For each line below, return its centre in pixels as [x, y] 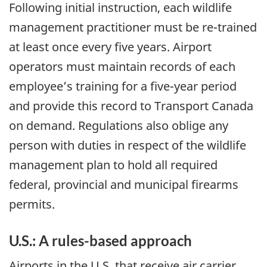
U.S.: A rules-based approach [100, 241]
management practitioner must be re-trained [133, 27]
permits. [32, 204]
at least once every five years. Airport [110, 47]
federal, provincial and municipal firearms [124, 185]
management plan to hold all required [113, 165]
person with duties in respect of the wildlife [128, 145]
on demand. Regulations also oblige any [119, 126]
